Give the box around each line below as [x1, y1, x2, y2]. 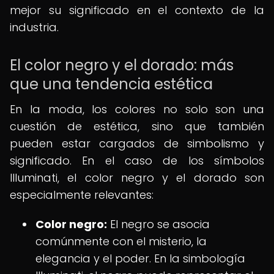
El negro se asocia [107, 217, 210, 232]
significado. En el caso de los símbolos [10, 153, 264, 168]
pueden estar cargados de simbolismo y [10, 136, 264, 151]
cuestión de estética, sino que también [10, 119, 264, 134]
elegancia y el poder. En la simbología [35, 251, 245, 266]
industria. [10, 20, 59, 35]
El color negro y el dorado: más [10, 55, 234, 75]
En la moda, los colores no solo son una [10, 102, 264, 117]
